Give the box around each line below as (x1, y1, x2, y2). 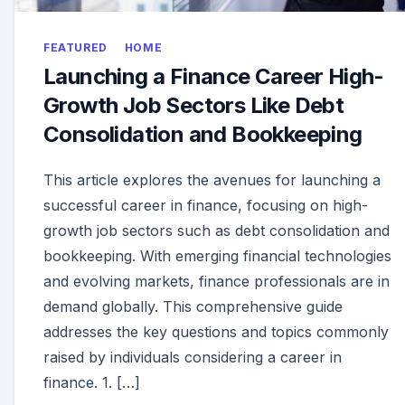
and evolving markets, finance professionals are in (43, 272, 390, 291)
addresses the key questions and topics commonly (43, 323, 389, 342)
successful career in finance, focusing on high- (43, 196, 368, 215)
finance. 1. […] (43, 373, 140, 392)
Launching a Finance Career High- (43, 63, 384, 90)
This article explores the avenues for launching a (43, 171, 381, 190)
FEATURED (43, 41, 108, 55)
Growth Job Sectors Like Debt (43, 92, 344, 119)
